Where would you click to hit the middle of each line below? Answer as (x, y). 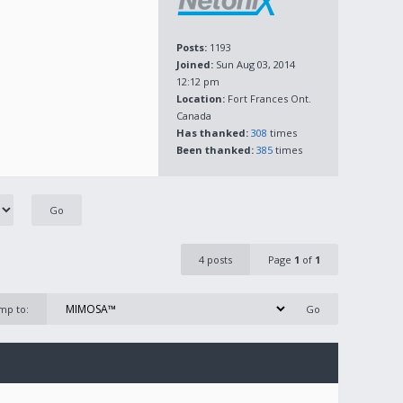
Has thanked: (212, 133)
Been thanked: (215, 150)
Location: (201, 99)
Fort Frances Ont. (268, 99)
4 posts (215, 260)
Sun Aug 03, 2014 (254, 64)
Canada (194, 116)
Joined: (195, 64)
